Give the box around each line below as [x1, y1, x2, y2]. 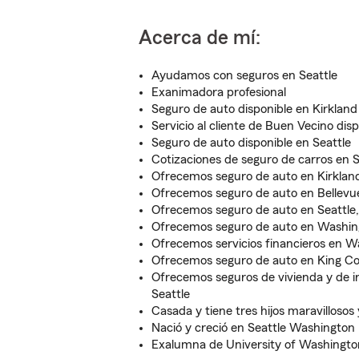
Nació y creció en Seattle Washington [151, 321, 355, 334]
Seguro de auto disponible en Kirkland [151, 103, 357, 115]
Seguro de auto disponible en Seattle [151, 136, 351, 149]
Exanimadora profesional [151, 86, 286, 99]
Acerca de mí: [139, 28, 260, 48]
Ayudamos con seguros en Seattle [151, 69, 337, 82]
